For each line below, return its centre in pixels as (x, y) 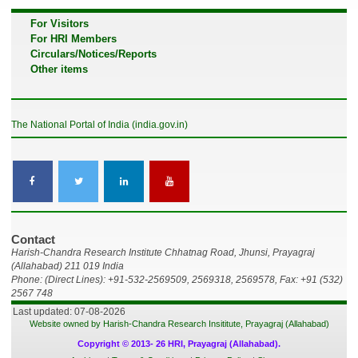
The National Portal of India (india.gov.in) (99, 125)
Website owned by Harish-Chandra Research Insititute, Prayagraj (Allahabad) (179, 323)
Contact (33, 240)
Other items (59, 69)
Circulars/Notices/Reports (93, 54)
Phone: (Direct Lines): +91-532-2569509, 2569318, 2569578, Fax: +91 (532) (177, 280)
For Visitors (59, 23)
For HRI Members (73, 38)
